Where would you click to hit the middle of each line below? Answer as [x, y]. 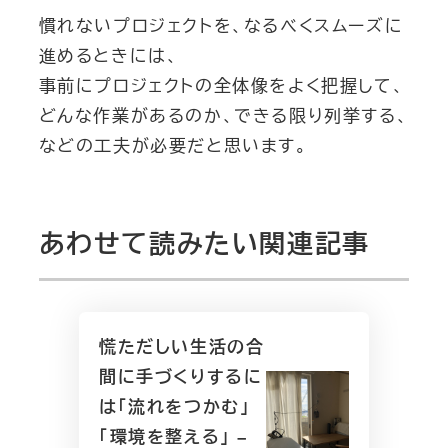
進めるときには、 [108, 55]
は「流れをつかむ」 [174, 406]
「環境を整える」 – [173, 436]
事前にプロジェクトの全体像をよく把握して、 [221, 85]
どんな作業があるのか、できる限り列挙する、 [223, 115]
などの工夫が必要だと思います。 [173, 145]
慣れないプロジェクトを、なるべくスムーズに [221, 25]
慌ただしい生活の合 [181, 346]
